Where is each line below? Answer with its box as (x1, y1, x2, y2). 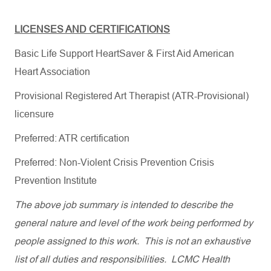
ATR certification (59, 133, 129, 143)
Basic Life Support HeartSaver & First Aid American (15, 48, 234, 59)
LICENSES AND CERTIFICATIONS (15, 24, 170, 34)
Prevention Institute (15, 175, 97, 186)
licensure (15, 109, 54, 119)
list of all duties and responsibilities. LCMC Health (15, 254, 230, 264)
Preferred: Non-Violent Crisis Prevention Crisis (15, 157, 214, 168)
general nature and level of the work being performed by (15, 218, 253, 228)
